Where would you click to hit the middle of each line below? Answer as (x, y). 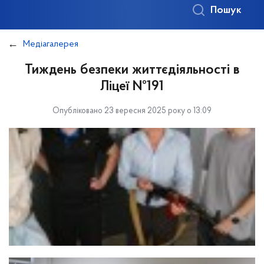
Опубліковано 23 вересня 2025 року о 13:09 (132, 111)
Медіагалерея (51, 44)
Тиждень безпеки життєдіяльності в (132, 70)
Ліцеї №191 (132, 87)
